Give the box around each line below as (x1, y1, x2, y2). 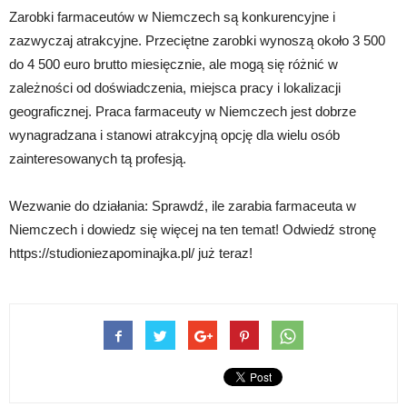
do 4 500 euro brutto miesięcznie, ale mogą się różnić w (9, 56, 338, 73)
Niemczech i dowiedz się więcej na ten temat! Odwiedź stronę (9, 222, 376, 238)
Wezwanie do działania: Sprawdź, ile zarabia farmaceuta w (9, 198, 356, 214)
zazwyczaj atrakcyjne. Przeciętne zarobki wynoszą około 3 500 (9, 33, 385, 49)
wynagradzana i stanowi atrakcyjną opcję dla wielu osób (9, 127, 340, 144)
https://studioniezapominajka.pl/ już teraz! (9, 245, 253, 262)
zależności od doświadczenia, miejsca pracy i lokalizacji (9, 80, 341, 96)
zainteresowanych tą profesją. (9, 151, 186, 167)
